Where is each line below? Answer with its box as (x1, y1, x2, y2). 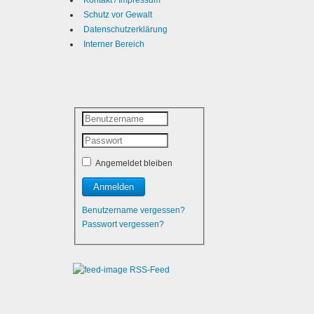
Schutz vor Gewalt (83, 10, 152, 20)
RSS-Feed (130, 264, 170, 275)
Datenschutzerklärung (83, 25, 168, 34)
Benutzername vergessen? (82, 205, 185, 216)
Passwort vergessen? (82, 219, 164, 230)
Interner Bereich (83, 39, 144, 49)
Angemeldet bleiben (93, 158, 172, 169)
